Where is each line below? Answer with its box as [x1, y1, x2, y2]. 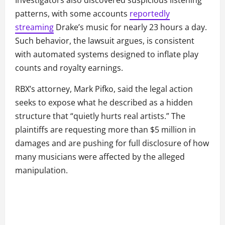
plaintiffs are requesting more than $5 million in [15, 124, 196, 136]
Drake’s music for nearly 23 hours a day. [54, 22, 207, 33]
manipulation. [15, 165, 68, 176]
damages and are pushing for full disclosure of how [15, 138, 209, 149]
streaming [15, 22, 54, 33]
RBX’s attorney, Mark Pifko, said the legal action [15, 83, 193, 95]
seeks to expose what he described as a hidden [15, 97, 193, 108]
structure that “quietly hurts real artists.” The [15, 110, 185, 122]
